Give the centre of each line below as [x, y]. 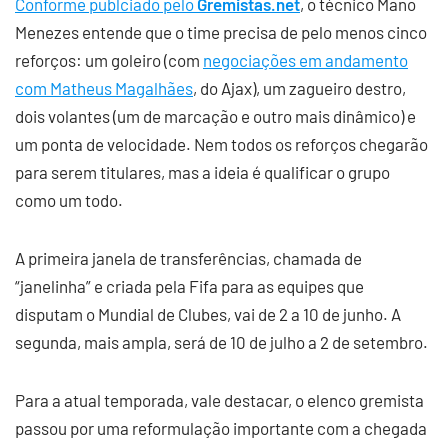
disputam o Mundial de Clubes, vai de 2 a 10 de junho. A [208, 314]
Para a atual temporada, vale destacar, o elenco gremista [219, 400]
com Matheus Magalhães [104, 88]
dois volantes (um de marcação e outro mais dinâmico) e [215, 116]
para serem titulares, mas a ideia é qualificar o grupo [202, 172]
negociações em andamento [305, 60]
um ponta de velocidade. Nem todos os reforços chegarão [221, 144]
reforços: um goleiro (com [109, 60]
